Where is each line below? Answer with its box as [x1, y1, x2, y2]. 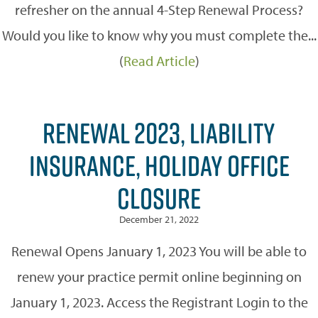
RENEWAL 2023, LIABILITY [43, 112, 275, 153]
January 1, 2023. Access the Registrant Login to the [10, 292, 308, 311]
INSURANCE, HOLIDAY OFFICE [28, 145, 290, 185]
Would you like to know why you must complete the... [1, 26, 317, 44]
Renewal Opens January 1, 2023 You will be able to [11, 241, 307, 260]
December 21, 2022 [119, 212, 199, 226]
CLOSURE [117, 177, 201, 218]
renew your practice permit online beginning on [16, 267, 302, 285]
